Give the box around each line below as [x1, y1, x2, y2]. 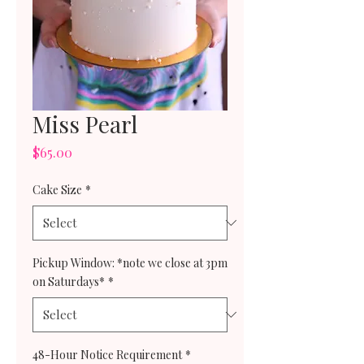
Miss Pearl [32, 108, 137, 139]
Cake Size [32, 181, 82, 197]
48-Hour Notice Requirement [32, 346, 182, 362]
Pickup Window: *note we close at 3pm [32, 254, 227, 271]
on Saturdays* [32, 273, 105, 289]
